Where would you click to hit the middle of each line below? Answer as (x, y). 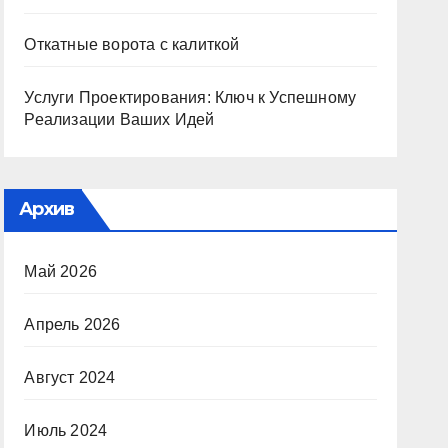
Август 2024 (70, 377)
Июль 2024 (66, 430)
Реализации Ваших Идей (119, 119)
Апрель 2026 (72, 324)
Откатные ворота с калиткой (132, 44)
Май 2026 (60, 271)
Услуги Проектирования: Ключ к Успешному (190, 97)
